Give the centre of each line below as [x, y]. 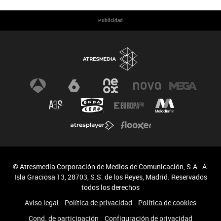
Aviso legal [42, 202]
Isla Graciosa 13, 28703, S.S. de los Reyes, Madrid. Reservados [110, 177]
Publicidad [110, 20]
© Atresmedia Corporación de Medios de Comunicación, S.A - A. [110, 166]
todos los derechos [110, 187]
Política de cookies [167, 202]
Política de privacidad [98, 202]
